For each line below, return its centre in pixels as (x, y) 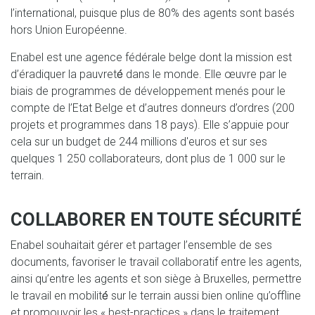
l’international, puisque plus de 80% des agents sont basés (153, 13)
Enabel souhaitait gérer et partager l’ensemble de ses (141, 245)
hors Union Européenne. (69, 30)
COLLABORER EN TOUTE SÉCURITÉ (156, 220)
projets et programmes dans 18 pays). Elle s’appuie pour (150, 125)
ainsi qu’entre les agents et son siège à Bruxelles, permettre (156, 279)
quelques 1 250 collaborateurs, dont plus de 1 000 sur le (148, 159)
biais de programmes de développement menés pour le (148, 91)
